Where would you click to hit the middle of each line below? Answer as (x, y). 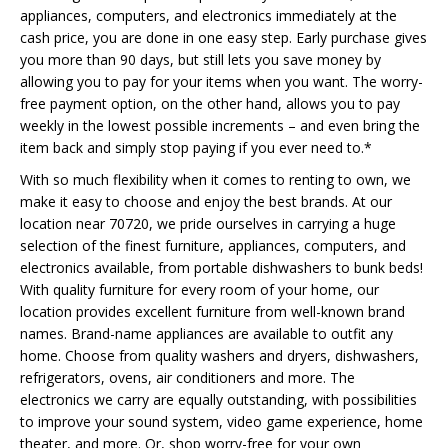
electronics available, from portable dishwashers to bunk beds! (221, 267)
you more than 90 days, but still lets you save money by (200, 59)
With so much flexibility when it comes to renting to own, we (215, 179)
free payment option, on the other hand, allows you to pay (210, 103)
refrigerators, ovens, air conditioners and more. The (187, 377)
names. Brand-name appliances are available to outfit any (206, 333)
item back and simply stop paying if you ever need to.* (196, 147)
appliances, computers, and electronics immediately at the (208, 15)
